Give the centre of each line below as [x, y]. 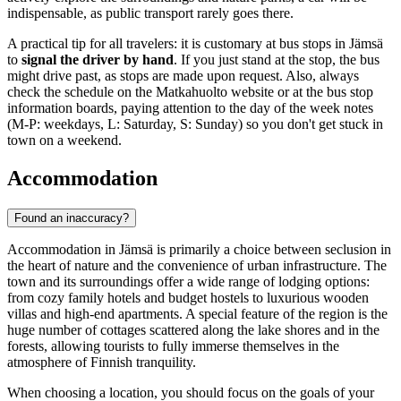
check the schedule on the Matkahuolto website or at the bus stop [190, 92]
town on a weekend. [64, 141]
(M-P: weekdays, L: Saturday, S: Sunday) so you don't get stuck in [195, 124]
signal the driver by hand [98, 60]
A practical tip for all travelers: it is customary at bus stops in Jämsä [195, 44]
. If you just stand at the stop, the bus [277, 60]
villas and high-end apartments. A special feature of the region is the [197, 314]
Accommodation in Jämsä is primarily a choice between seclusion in [199, 250]
